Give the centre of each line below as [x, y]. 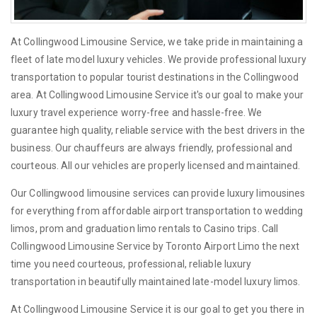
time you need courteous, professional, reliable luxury [131, 264]
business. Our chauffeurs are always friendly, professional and [152, 148]
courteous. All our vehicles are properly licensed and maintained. [156, 166]
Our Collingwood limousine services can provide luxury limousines [158, 194]
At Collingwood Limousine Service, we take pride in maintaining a [157, 42]
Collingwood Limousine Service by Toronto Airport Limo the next [155, 247]
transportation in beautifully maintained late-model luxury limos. [156, 282]
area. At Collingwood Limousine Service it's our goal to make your [157, 95]
